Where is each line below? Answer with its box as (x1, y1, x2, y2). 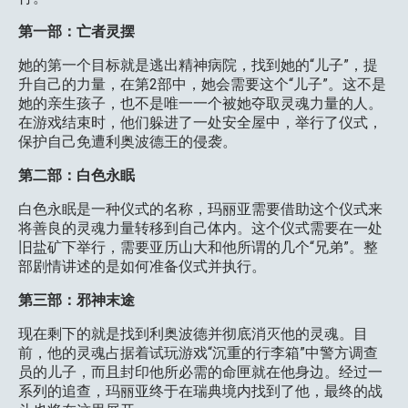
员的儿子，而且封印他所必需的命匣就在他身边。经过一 (18, 363, 382, 381)
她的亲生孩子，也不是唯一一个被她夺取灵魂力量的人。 (18, 95, 382, 112)
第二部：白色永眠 (18, 167, 135, 184)
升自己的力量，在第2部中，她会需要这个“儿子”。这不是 (18, 76, 386, 93)
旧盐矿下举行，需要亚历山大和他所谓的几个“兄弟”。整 (18, 239, 378, 256)
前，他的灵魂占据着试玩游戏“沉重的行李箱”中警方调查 (18, 344, 378, 362)
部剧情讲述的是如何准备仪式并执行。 (18, 258, 266, 275)
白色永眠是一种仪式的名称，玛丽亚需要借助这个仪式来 (18, 200, 382, 218)
